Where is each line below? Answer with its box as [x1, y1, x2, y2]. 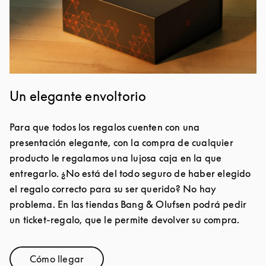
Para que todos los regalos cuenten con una [9, 121, 200, 134]
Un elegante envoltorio [9, 88, 147, 104]
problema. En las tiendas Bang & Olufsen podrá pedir [9, 198, 247, 211]
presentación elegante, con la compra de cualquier [9, 137, 233, 149]
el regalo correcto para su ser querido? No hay [9, 183, 217, 195]
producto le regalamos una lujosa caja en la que [9, 152, 222, 164]
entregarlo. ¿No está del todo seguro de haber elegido [9, 167, 251, 180]
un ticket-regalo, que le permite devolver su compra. [9, 214, 240, 226]
